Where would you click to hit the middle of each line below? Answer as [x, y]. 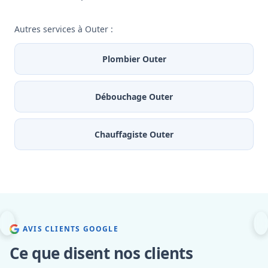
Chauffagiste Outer [134, 135]
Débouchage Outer [134, 97]
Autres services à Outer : [64, 29]
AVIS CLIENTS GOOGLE [71, 229]
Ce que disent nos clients [101, 253]
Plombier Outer [134, 59]
